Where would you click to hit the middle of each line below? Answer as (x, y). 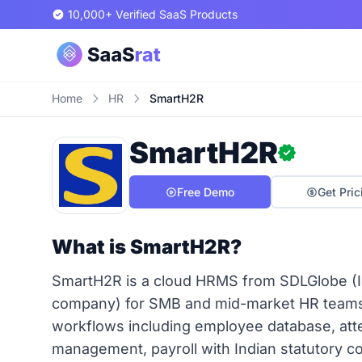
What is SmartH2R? (147, 247)
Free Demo (206, 192)
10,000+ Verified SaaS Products (153, 14)
